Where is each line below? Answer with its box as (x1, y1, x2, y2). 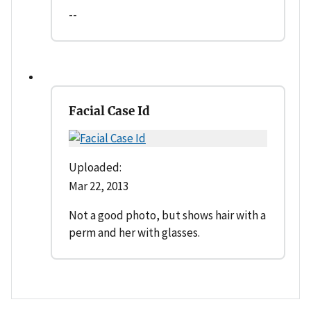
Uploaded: (69, 159, 121, 175)
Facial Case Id (69, 103, 150, 119)
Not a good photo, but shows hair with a (69, 207, 266, 223)
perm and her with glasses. (69, 224, 200, 240)
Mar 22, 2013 (69, 178, 128, 194)
